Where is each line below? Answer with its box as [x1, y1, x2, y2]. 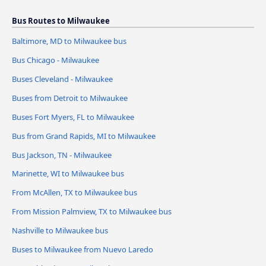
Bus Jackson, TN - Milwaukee [12, 149, 112, 160]
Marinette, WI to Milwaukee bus [12, 168, 124, 179]
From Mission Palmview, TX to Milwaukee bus [12, 206, 172, 217]
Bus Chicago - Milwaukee [12, 54, 99, 65]
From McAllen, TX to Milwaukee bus [12, 187, 137, 198]
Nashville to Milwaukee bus [12, 225, 108, 236]
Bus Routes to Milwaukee [12, 15, 110, 26]
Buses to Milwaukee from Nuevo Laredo [12, 244, 153, 255]
